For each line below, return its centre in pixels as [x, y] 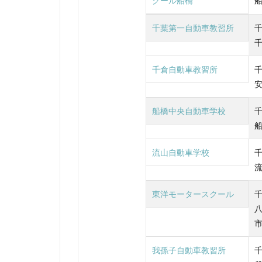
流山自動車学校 [181, 152]
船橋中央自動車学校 [189, 111]
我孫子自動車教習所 [189, 250]
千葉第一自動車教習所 [193, 27]
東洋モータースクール [193, 194]
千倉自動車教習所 [185, 69]
